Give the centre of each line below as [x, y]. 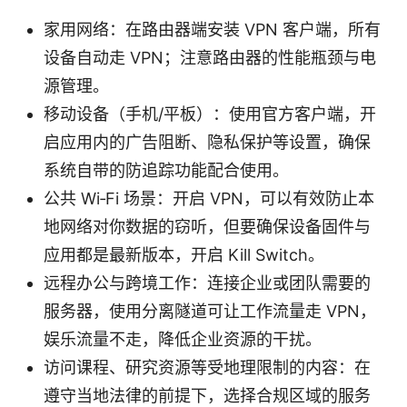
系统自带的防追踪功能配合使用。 [166, 170]
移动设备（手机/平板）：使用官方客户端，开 [210, 114]
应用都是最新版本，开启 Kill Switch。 [184, 254]
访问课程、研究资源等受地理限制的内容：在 [207, 367]
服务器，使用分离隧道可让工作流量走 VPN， [210, 311]
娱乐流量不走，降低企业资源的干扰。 [183, 339]
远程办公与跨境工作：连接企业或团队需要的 [207, 283]
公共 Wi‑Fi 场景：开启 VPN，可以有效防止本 [209, 198]
